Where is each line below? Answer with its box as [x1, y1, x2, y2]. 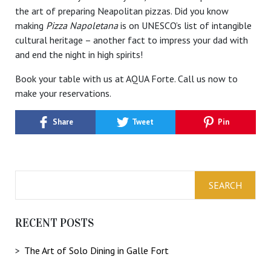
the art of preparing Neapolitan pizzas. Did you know [15, 4, 229, 17]
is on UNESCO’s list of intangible [118, 19, 252, 31]
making [15, 19, 46, 31]
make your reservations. [15, 87, 111, 99]
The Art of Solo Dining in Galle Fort [24, 244, 169, 256]
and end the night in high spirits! [15, 48, 143, 60]
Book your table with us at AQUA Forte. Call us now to [15, 72, 238, 85]
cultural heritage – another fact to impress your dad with [15, 33, 248, 46]
